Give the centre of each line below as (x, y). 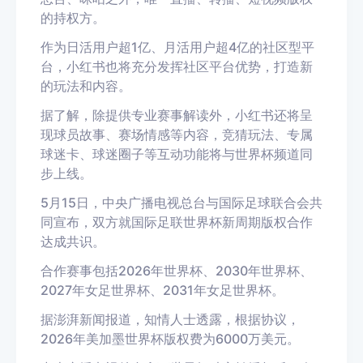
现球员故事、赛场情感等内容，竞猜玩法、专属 (177, 135)
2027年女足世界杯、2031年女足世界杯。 (162, 290)
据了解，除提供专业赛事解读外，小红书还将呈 (177, 115)
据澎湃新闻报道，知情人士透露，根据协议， (170, 319)
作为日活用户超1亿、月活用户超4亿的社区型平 (177, 47)
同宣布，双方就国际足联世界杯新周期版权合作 (177, 222)
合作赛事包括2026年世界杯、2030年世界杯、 (177, 271)
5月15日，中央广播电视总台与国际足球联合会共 (181, 203)
